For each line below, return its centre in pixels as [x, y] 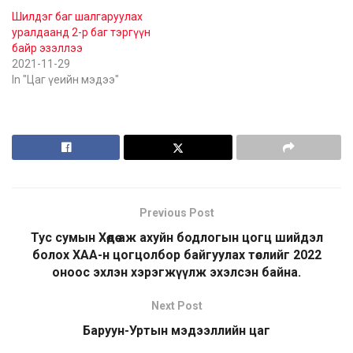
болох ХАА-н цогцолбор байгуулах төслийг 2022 [176, 255]
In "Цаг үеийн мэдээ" [65, 80]
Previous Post [176, 213]
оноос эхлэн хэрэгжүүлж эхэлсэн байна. [176, 273]
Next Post [176, 306]
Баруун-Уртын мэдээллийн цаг [176, 331]
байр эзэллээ [47, 48]
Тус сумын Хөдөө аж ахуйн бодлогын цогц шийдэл [176, 238]
